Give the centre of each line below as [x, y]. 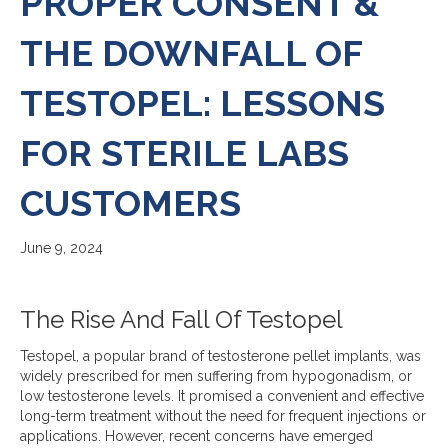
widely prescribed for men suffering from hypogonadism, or [216, 376]
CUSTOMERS [130, 203]
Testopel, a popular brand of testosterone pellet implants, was [220, 356]
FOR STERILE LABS [184, 153]
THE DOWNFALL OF [191, 53]
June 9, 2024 [61, 248]
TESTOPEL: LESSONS [202, 103]
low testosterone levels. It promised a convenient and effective [222, 396]
